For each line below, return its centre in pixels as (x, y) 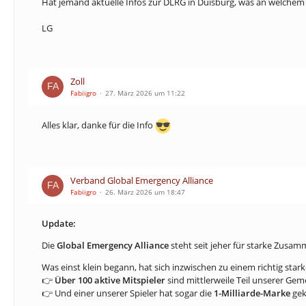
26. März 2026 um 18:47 (145, 192)
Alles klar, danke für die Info (98, 125)
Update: (59, 223)
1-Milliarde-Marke (252, 293)
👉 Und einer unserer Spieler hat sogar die (128, 293)
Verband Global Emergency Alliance (142, 180)
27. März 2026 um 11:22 (145, 93)
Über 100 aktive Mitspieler (110, 280)
